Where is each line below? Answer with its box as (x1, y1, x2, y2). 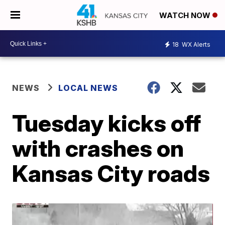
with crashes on (12, 134, 184, 162)
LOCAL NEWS (58, 83, 119, 93)
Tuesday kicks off (12, 109, 201, 137)
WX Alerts (180, 40, 210, 48)
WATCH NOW (159, 11, 212, 21)
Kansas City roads (12, 159, 210, 187)
